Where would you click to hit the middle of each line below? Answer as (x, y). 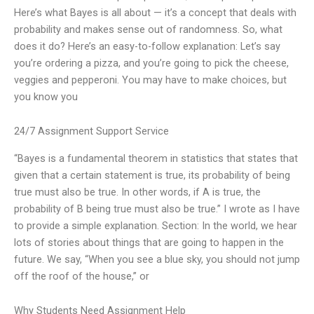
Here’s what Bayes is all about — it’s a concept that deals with (155, 12)
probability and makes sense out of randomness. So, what (148, 29)
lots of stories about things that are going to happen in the (149, 242)
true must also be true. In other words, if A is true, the (137, 192)
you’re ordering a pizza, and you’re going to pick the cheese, (151, 63)
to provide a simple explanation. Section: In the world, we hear (156, 225)
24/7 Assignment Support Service (91, 131)
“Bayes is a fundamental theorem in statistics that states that (156, 158)
